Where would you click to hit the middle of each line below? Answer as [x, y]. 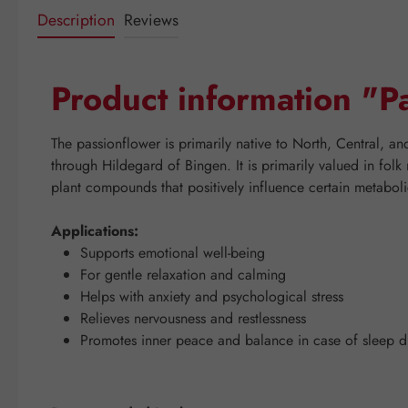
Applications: [95, 230]
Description [76, 20]
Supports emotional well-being [173, 252]
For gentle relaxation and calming [183, 274]
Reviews [151, 20]
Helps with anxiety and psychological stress [212, 296]
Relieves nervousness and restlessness [193, 318]
